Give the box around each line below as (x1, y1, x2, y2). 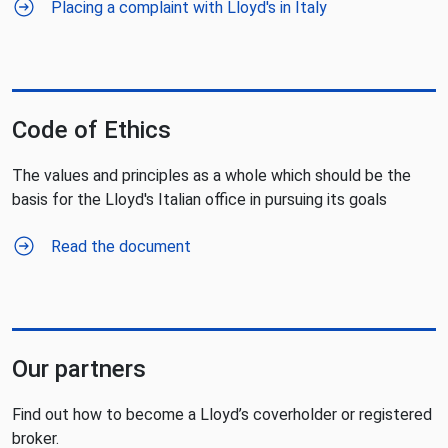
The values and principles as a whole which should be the (12, 166, 411, 185)
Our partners (12, 355, 146, 383)
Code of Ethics (12, 116, 171, 144)
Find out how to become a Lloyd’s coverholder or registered (12, 405, 432, 424)
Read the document (51, 237, 191, 256)
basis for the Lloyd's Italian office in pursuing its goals (12, 190, 387, 209)
